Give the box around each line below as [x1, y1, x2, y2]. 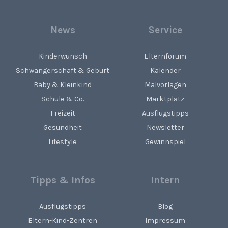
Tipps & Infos [30, 174, 96, 186]
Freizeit [50, 109, 75, 118]
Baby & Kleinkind [34, 80, 92, 89]
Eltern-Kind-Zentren [28, 216, 98, 225]
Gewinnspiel [145, 137, 186, 146]
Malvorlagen [144, 80, 186, 89]
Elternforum [144, 52, 187, 61]
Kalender [150, 66, 181, 75]
